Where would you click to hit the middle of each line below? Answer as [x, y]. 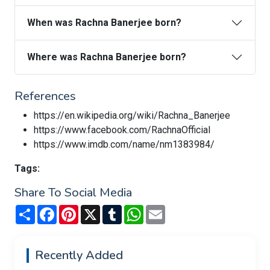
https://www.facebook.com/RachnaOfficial [122, 130]
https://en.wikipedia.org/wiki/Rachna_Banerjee [132, 115]
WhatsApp [165, 209]
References [45, 96]
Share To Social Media [73, 193]
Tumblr [136, 209]
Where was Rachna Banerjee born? [107, 57]
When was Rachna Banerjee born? [104, 23]
